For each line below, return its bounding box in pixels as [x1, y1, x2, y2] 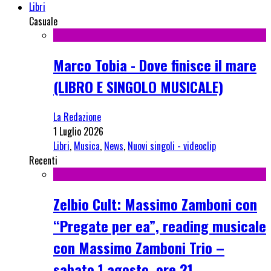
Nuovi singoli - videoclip [128, 138, 216, 153]
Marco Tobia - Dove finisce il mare [53, 53, 256, 76]
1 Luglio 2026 [53, 123, 103, 139]
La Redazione [53, 109, 101, 124]
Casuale [29, 14, 57, 29]
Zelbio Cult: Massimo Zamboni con [53, 192, 257, 215]
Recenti [29, 152, 57, 168]
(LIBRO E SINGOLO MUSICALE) [53, 75, 223, 97]
